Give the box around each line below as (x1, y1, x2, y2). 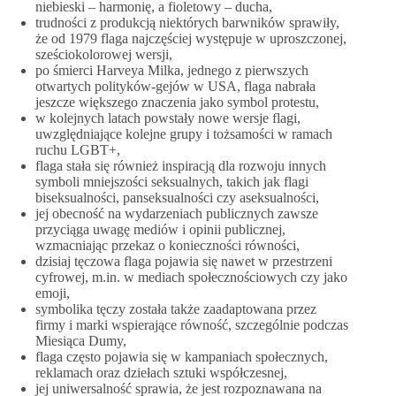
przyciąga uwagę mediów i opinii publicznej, (35, 222, 286, 238)
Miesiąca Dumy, (35, 333, 126, 349)
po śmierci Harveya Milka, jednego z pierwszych (35, 63, 308, 79)
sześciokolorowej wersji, (35, 47, 172, 63)
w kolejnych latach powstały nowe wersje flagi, (35, 110, 301, 126)
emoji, (35, 286, 70, 301)
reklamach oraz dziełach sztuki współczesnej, (35, 365, 287, 381)
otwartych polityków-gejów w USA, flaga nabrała (35, 79, 316, 95)
